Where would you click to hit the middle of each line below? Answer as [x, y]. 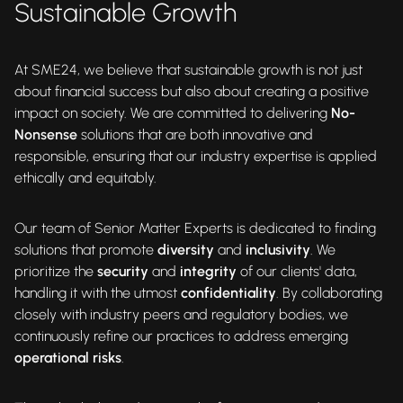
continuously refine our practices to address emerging [181, 336]
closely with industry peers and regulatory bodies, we [181, 314]
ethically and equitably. [85, 177]
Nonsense [46, 134]
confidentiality [228, 292]
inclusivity [278, 249]
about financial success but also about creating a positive [192, 91]
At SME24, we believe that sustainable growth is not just [188, 69]
